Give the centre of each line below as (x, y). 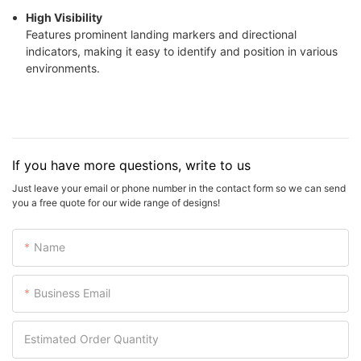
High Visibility (64, 18)
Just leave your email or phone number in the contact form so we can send (179, 188)
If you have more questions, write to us (131, 165)
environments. (62, 68)
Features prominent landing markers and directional (161, 35)
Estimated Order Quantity (91, 338)
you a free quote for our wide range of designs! (116, 202)
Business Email (72, 293)
